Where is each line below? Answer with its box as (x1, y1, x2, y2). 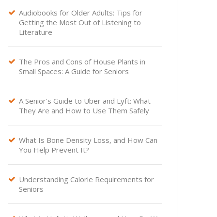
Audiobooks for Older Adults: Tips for (19, 8, 142, 17)
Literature (19, 27, 52, 37)
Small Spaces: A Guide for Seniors (19, 66, 129, 76)
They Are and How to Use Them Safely (19, 106, 149, 115)
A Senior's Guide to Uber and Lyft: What (19, 96, 151, 106)
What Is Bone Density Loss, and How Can (19, 135, 157, 145)
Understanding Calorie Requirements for (19, 174, 154, 184)
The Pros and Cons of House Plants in (19, 57, 145, 66)
